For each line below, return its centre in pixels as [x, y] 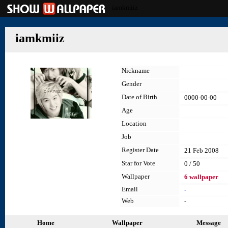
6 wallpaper [201, 177]
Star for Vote [138, 163]
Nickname [136, 70]
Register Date [140, 150]
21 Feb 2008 [202, 150]
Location [134, 123]
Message [209, 223]
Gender [132, 84]
